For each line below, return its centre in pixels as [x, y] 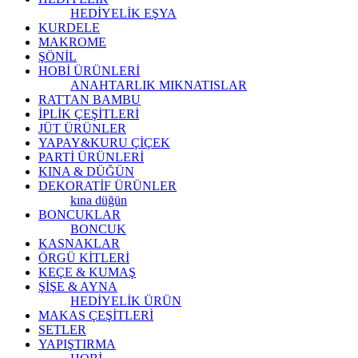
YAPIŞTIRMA [77, 344]
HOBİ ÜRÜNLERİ [89, 70]
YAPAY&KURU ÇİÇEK [104, 142]
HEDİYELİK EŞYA [123, 13]
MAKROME [72, 42]
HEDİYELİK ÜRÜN [126, 300]
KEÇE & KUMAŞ [87, 272]
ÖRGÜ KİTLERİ [84, 257]
